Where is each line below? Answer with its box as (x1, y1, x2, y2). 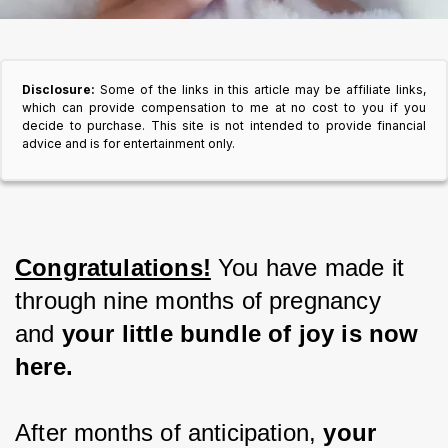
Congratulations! (15, 254, 211, 281)
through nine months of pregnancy (15, 287, 388, 314)
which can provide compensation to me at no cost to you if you (22, 100, 426, 115)
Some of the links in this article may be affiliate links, (99, 82, 427, 97)
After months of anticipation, (15, 419, 324, 446)
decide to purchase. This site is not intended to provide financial (22, 118, 426, 133)
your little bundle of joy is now (54, 320, 426, 347)
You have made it (210, 254, 412, 281)
